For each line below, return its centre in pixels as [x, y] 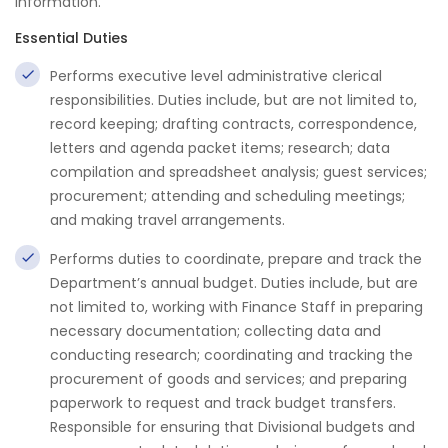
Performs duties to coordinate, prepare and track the [236, 259]
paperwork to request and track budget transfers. [223, 403]
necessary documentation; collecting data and [215, 331]
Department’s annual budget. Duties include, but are [234, 283]
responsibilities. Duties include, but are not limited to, [233, 100]
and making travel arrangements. [167, 220]
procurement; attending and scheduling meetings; [227, 196]
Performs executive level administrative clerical [216, 76]
